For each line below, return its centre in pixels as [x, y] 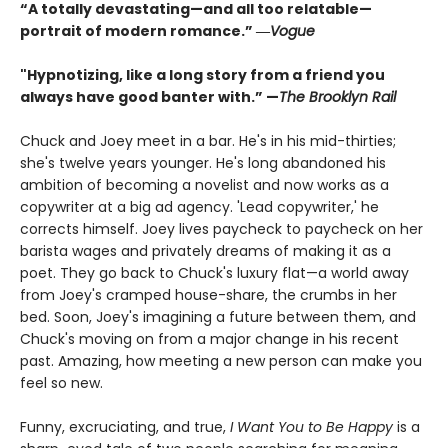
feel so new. [61, 383]
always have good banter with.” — [149, 97]
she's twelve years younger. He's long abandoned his [203, 163]
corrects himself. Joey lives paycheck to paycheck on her [221, 229]
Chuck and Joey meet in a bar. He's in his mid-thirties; [208, 141]
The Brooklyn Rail [337, 97]
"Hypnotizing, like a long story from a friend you [202, 75]
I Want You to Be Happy [313, 427]
